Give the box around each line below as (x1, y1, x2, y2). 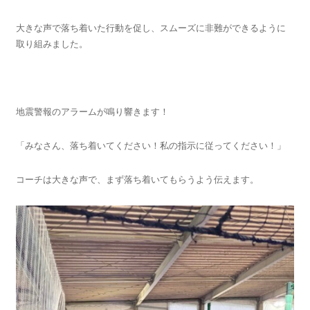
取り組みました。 (15, 39, 88, 50)
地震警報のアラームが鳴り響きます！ (15, 107, 169, 118)
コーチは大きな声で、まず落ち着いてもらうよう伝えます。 (15, 174, 259, 185)
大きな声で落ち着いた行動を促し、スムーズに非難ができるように (15, 23, 286, 34)
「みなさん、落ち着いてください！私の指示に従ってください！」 (15, 140, 286, 152)
